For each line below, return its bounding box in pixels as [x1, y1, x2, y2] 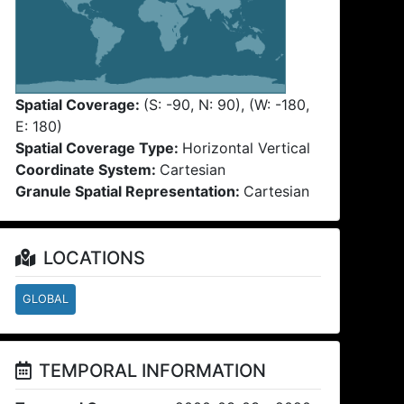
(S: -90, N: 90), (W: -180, [143, 95, 310, 114]
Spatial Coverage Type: [15, 138, 183, 157]
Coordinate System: [15, 160, 161, 179]
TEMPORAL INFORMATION [39, 360, 267, 382]
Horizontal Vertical [182, 138, 311, 157]
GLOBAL [23, 292, 69, 307]
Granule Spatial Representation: [15, 181, 244, 200]
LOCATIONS [43, 246, 146, 269]
